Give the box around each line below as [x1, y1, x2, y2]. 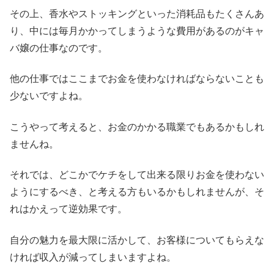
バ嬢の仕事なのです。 [10, 43, 108, 54]
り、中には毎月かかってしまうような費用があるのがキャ [10, 26, 264, 37]
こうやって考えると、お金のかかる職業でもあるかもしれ [10, 121, 264, 132]
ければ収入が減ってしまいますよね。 [10, 251, 176, 262]
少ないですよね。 [10, 91, 88, 102]
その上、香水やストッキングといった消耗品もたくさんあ [10, 9, 264, 20]
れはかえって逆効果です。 [10, 204, 127, 215]
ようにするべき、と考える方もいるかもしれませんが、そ [10, 187, 264, 198]
